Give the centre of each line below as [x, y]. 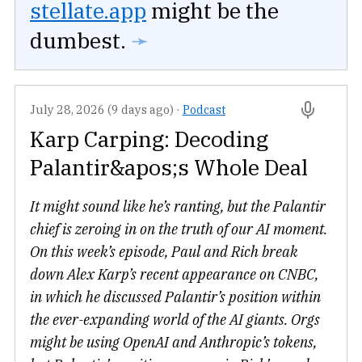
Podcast [204, 110]
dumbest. [78, 40]
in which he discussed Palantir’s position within [175, 297]
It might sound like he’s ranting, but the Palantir [178, 207]
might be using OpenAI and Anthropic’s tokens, [173, 343]
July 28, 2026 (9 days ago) [102, 110]
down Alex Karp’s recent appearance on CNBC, [174, 275]
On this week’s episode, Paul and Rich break [164, 252]
